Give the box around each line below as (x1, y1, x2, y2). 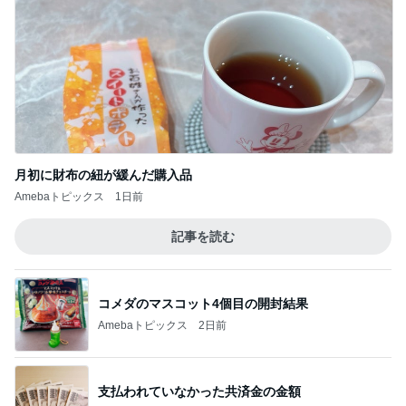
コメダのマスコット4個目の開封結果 (98, 295, 308, 311)
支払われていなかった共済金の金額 (98, 383, 301, 399)
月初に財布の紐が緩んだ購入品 (14, 168, 192, 182)
